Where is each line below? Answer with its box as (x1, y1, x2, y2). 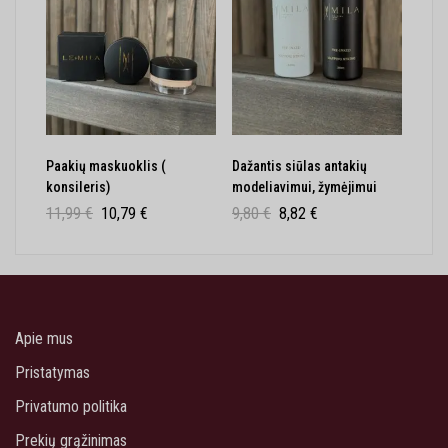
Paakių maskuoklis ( (46, 157, 166, 174)
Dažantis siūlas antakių (232, 157, 367, 174)
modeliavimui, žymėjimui (232, 178, 377, 195)
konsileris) (46, 178, 110, 195)
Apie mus (15, 328, 73, 348)
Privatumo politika (15, 396, 127, 416)
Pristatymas (15, 362, 90, 382)
